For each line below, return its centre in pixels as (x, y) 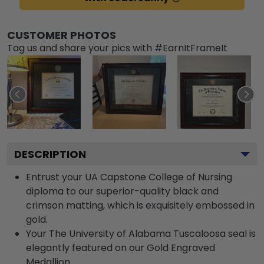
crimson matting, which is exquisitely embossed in (140, 205)
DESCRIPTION (50, 154)
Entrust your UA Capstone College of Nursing (129, 177)
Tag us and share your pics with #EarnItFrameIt (117, 48)
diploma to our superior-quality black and (122, 191)
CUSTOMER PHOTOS (62, 35)
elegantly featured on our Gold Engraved (121, 247)
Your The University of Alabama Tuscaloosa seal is (141, 233)
